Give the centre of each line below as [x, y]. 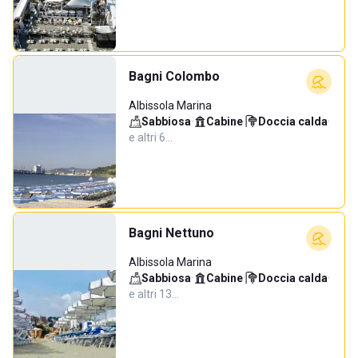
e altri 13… [154, 294]
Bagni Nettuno [171, 233]
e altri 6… [151, 137]
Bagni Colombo [174, 76]
